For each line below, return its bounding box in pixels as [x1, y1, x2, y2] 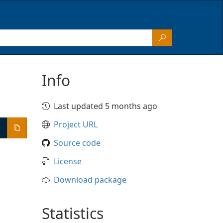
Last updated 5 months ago [53, 101, 157, 111]
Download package [53, 174, 126, 185]
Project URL [53, 119, 98, 130]
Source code [53, 137, 101, 148]
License [53, 156, 82, 167]
